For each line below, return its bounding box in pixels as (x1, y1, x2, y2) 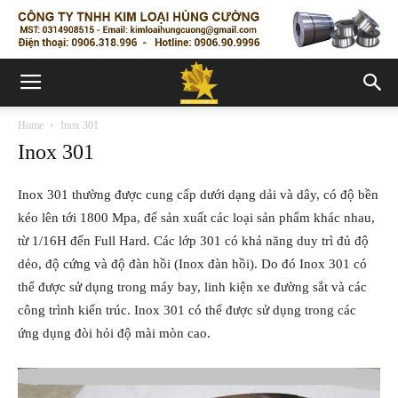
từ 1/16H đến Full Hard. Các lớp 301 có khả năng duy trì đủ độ (18, 234, 369, 248)
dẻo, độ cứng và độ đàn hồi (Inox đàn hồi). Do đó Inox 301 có (18, 257, 367, 271)
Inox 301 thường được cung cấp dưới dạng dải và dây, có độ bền (18, 187, 378, 202)
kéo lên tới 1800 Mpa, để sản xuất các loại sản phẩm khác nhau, (18, 211, 375, 225)
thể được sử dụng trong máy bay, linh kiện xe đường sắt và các (18, 280, 367, 294)
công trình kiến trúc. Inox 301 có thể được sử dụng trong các (18, 303, 356, 317)
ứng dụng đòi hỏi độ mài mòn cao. (18, 326, 211, 340)
